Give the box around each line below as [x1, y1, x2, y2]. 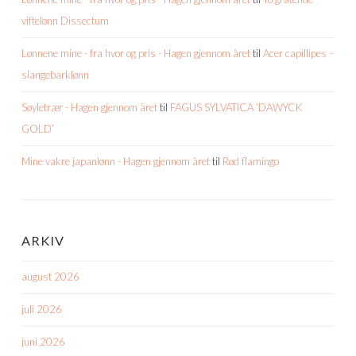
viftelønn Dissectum [21, 14, 109, 27]
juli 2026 [21, 302, 62, 315]
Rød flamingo [222, 154, 279, 168]
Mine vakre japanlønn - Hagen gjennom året [21, 154, 210, 168]
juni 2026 [21, 335, 65, 348]
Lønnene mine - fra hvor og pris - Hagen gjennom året [21, 46, 250, 60]
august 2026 [21, 269, 79, 283]
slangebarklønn [21, 68, 89, 81]
